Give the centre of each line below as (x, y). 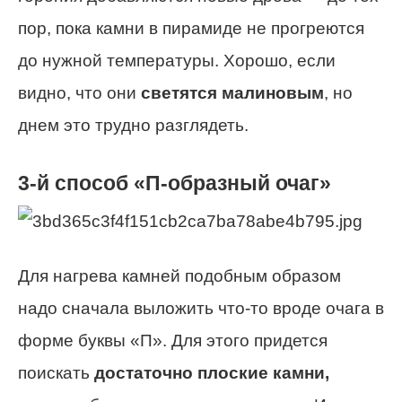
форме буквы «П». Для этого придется (173, 340)
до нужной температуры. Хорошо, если (177, 61)
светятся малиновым (232, 93)
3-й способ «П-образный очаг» (175, 184)
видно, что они (79, 93)
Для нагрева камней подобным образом (179, 275)
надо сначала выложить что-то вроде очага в (201, 308)
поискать (56, 372)
